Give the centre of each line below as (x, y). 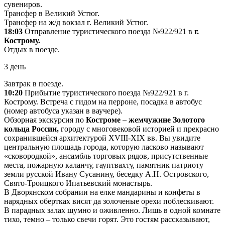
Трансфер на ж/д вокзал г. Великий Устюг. (76, 22)
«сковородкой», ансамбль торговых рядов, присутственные (106, 156)
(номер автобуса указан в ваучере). (63, 110)
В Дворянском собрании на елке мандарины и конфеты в (102, 192)
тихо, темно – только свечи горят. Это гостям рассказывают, (107, 219)
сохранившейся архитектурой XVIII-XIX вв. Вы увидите (102, 138)
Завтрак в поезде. (34, 83)
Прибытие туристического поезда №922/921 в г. (106, 92)
